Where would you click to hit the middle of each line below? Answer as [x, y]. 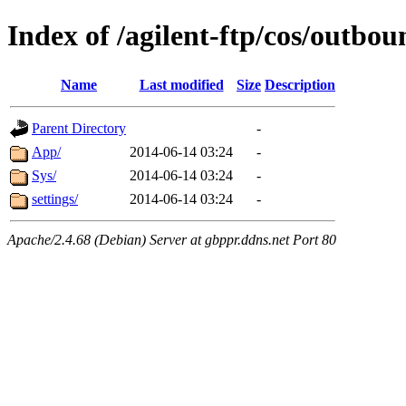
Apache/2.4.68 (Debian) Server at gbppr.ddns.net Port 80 [172, 239]
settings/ [55, 198]
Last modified [181, 84]
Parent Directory [79, 128]
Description [300, 84]
